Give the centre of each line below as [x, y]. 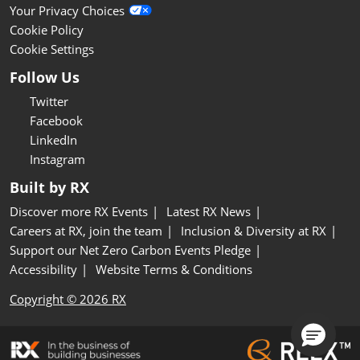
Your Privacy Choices [67, 10]
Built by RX [49, 188]
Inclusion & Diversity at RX [254, 231]
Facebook [56, 121]
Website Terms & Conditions [174, 270]
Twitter [49, 102]
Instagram [57, 160]
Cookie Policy [47, 30]
